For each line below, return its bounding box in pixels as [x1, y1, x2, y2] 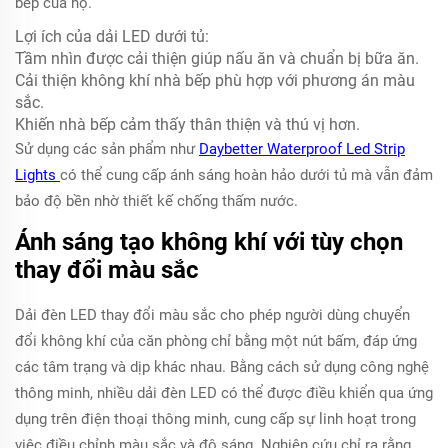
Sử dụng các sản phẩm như [15, 140, 199, 158]
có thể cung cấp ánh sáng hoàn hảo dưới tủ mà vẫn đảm [60, 166, 433, 184]
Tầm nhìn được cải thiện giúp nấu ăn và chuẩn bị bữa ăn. [15, 49, 419, 68]
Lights [15, 166, 60, 184]
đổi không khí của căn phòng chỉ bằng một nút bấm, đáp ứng [15, 332, 417, 350]
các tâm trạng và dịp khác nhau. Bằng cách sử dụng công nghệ [15, 358, 429, 376]
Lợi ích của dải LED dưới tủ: [15, 27, 209, 46]
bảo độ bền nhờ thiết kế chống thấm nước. [15, 192, 298, 210]
